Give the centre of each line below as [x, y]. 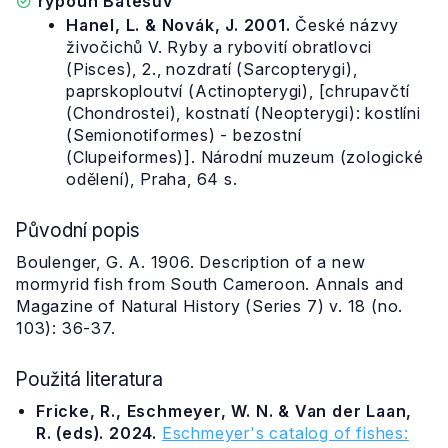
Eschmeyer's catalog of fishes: [285, 433]
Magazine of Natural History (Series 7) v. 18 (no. [210, 306]
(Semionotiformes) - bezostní [184, 135]
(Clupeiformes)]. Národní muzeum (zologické [245, 157]
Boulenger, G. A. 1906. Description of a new [191, 262]
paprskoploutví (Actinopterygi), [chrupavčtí [238, 91]
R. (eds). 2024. [97, 433]
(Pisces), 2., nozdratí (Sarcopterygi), [212, 69]
